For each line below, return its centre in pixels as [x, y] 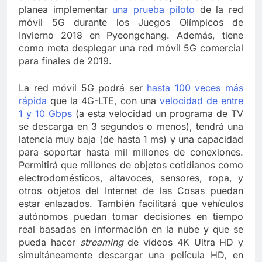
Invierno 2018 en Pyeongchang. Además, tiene [131, 35]
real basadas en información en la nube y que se [131, 230]
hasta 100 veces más [195, 88]
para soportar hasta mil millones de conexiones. [131, 152]
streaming [101, 242]
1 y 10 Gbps [45, 114]
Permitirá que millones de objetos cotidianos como [131, 165]
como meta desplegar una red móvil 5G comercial [131, 48]
